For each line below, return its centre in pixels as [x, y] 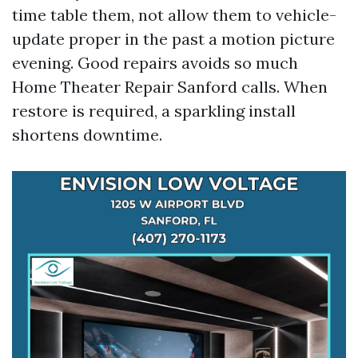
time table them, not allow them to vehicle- [174, 15]
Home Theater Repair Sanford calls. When [170, 87]
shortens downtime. [87, 135]
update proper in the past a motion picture [173, 39]
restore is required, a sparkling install [154, 111]
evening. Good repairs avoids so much [155, 63]
